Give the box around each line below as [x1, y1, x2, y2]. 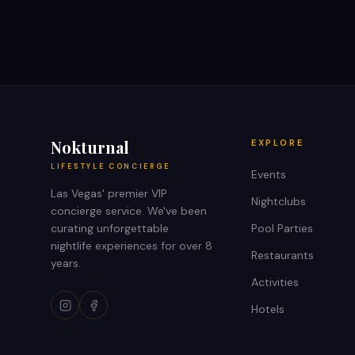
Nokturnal [51, 136, 129, 158]
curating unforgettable [51, 221, 169, 235]
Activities [250, 275, 299, 289]
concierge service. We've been [51, 204, 207, 218]
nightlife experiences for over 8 [51, 239, 212, 253]
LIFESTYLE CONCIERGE [51, 162, 170, 171]
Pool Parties [250, 221, 313, 235]
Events [250, 167, 286, 181]
